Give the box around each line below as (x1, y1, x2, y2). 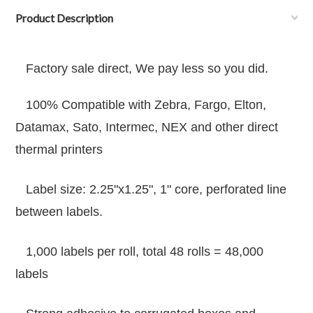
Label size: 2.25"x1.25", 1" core (15, 182, 200, 196)
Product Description (15, 11, 114, 24)
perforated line (206, 182, 287, 196)
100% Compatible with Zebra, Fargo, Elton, (15, 98, 267, 112)
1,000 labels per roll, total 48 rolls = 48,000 (15, 245, 264, 259)
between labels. (15, 205, 103, 219)
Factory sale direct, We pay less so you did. (15, 61, 269, 75)
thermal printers (15, 143, 103, 156)
